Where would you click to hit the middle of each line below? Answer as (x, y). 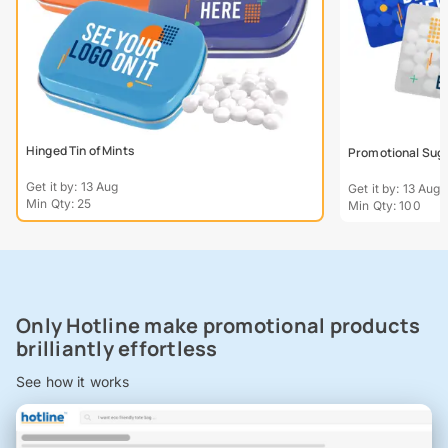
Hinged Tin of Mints (80, 151)
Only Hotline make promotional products (218, 326)
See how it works (73, 382)
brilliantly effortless (117, 349)
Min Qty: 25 (59, 204)
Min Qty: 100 (384, 206)
